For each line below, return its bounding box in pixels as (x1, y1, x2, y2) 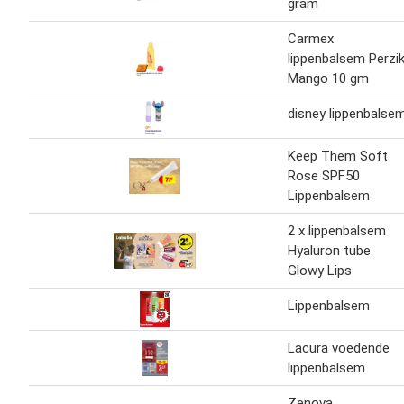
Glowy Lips (288, 262, 352, 279)
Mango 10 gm (288, 69, 369, 87)
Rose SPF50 (288, 167, 360, 184)
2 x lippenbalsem (288, 222, 386, 239)
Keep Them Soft (288, 147, 388, 164)
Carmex (288, 30, 334, 47)
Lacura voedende (288, 339, 390, 356)
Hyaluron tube (288, 242, 371, 259)
